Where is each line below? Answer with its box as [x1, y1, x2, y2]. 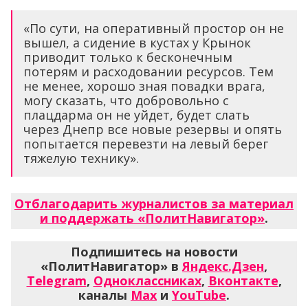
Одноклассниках [93, 272, 201, 289]
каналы [78, 286, 131, 303]
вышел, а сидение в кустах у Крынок [23, 34, 251, 51]
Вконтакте [208, 272, 278, 289]
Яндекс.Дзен [182, 257, 264, 274]
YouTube [172, 286, 226, 303]
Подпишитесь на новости [70, 243, 238, 260]
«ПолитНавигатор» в [41, 257, 182, 274]
